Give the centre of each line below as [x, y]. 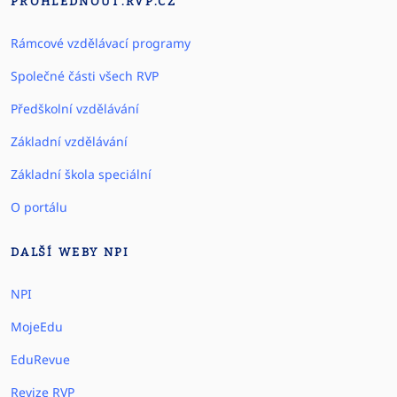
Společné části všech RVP [85, 76]
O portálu [39, 207]
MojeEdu [37, 327]
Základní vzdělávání [69, 141]
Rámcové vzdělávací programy [101, 43]
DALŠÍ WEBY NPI [70, 252]
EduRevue [40, 359]
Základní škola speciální [81, 174]
